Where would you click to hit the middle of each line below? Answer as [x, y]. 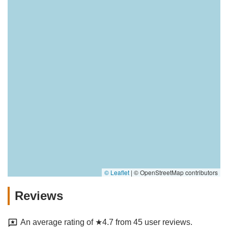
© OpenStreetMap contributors [175, 173]
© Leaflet [117, 173]
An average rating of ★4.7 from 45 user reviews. [106, 222]
